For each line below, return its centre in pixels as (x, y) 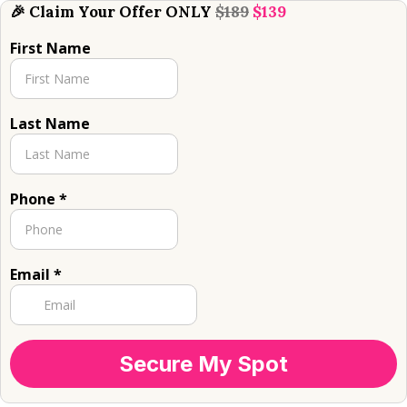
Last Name (50, 124)
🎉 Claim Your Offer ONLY (113, 12)
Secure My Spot (203, 364)
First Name (50, 48)
